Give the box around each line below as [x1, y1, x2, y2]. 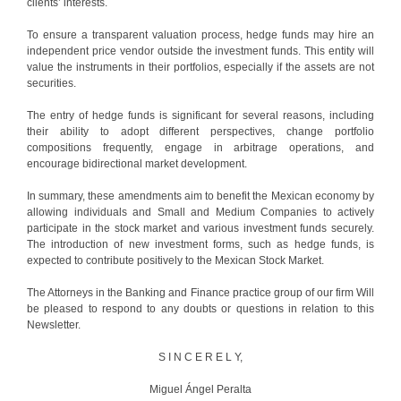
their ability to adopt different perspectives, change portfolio [27, 124, 374, 138]
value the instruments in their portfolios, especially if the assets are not [27, 60, 374, 73]
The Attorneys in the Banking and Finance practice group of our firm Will [27, 286, 374, 299]
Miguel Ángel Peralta [149, 382, 252, 396]
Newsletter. [27, 318, 81, 331]
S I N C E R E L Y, [158, 350, 243, 363]
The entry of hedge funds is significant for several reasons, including [27, 108, 374, 122]
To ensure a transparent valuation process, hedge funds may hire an [27, 28, 374, 41]
